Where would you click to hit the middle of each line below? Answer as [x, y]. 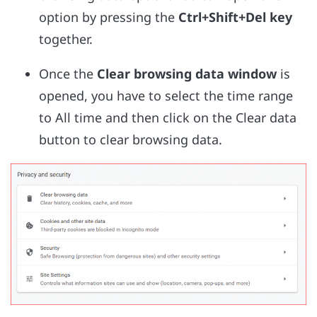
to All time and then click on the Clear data [168, 118]
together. [66, 39]
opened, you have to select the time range [166, 96]
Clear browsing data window [187, 74]
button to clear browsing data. [132, 140]
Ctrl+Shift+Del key [235, 17]
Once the [68, 74]
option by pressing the [109, 17]
